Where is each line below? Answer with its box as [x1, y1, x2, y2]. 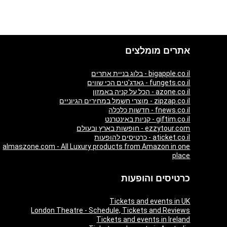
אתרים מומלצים [125, 45, 191, 56]
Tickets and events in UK [109, 197, 191, 205]
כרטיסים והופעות [121, 173, 191, 183]
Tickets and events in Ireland [96, 215, 191, 223]
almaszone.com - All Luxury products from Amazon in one [3, 142, 191, 150]
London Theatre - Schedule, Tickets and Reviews [31, 206, 191, 214]
